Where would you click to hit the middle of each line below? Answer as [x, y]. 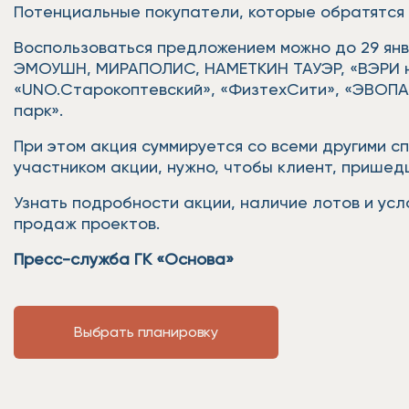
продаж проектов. [89, 223]
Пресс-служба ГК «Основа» [124, 259]
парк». [41, 110]
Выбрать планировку [146, 332]
